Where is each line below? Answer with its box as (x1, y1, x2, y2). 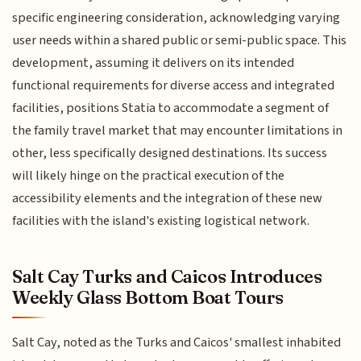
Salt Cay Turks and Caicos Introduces (12, 265, 322, 288)
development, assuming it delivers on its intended (12, 52, 295, 73)
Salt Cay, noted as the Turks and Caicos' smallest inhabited (12, 333, 342, 353)
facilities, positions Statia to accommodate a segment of (12, 98, 330, 118)
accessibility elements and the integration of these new (12, 188, 323, 208)
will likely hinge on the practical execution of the (12, 165, 285, 185)
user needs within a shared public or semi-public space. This (12, 30, 347, 50)
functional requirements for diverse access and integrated (12, 75, 335, 95)
